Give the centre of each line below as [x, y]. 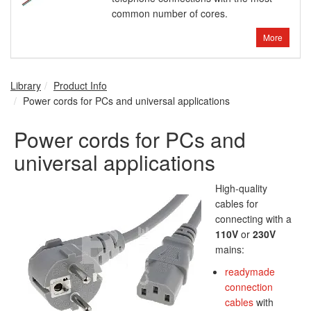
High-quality [241, 188]
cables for [237, 204]
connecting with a [253, 219]
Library [26, 86]
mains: [230, 250]
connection [249, 287]
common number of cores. [170, 14]
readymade [250, 272]
